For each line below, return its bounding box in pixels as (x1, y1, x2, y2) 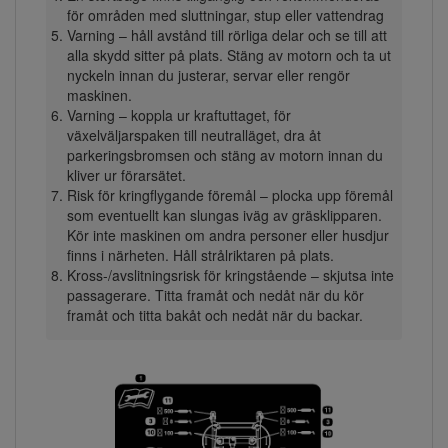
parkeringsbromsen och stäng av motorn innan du (66, 145, 383, 166)
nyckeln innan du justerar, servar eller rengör (66, 65, 350, 86)
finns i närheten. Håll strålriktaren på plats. (66, 245, 334, 266)
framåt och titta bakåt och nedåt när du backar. (66, 305, 363, 326)
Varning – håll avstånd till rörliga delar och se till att (66, 25, 387, 46)
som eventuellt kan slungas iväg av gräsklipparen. (66, 205, 382, 226)
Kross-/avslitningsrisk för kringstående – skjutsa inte (66, 265, 394, 286)
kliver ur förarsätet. (66, 165, 186, 186)
